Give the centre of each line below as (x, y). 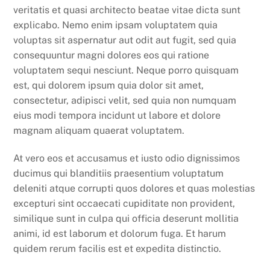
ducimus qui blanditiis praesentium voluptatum (119, 173)
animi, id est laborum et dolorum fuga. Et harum (120, 233)
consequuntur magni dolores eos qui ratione (111, 55)
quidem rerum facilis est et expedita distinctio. (118, 248)
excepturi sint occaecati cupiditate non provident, (124, 203)
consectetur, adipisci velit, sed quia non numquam (125, 101)
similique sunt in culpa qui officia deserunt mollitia (126, 218)
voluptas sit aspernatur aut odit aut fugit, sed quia (125, 40)
